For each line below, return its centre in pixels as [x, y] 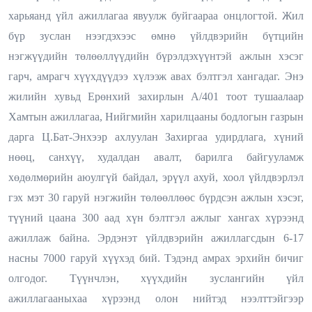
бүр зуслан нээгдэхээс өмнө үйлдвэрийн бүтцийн [156, 36]
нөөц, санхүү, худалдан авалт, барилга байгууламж [156, 157]
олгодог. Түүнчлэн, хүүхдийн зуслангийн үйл [156, 278]
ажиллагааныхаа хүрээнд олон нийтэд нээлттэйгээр [156, 298]
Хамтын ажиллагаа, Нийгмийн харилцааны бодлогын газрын [156, 116]
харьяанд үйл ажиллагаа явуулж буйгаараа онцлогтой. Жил [156, 15]
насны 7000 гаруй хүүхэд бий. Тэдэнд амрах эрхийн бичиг [156, 258]
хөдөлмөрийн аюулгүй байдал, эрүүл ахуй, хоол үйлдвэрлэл [156, 177]
